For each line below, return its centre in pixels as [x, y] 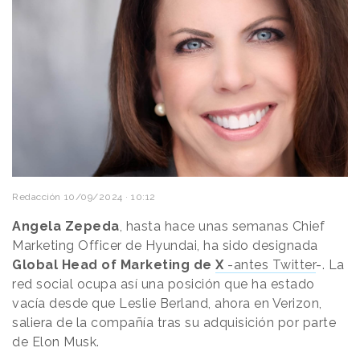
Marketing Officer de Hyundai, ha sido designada [165, 245]
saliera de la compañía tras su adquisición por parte [174, 322]
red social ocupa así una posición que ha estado [164, 284]
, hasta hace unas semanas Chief [222, 226]
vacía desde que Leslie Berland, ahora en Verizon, [167, 303]
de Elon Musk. [57, 342]
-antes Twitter [270, 264]
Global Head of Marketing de [114, 264]
